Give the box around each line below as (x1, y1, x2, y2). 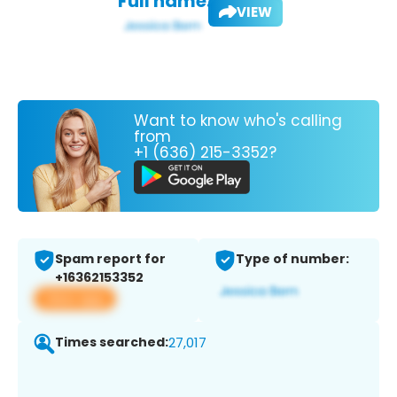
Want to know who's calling (134, 109, 342, 131)
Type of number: (236, 250, 349, 269)
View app (44, 289, 105, 308)
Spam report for (55, 250, 166, 269)
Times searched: (55, 333, 168, 352)
